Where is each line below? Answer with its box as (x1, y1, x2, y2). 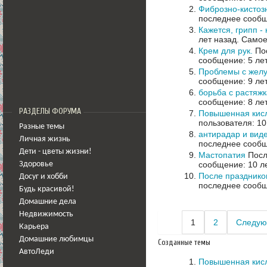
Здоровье (19, 160, 53, 168)
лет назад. (198, 34, 241, 44)
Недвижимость (19, 210, 73, 218)
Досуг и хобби (19, 173, 68, 181)
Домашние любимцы (19, 235, 94, 243)
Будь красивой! (19, 185, 74, 193)
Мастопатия (198, 150, 246, 160)
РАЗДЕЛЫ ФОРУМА (19, 107, 81, 116)
